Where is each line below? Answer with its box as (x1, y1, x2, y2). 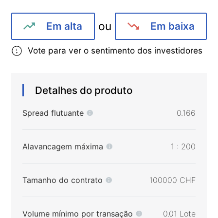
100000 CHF (149, 175, 196, 185)
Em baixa (150, 20, 195, 33)
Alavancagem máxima (22, 142, 103, 152)
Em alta (46, 20, 83, 33)
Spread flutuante (22, 108, 84, 118)
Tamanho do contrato (22, 175, 103, 185)
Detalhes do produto (35, 84, 133, 97)
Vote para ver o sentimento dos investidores (28, 45, 203, 56)
